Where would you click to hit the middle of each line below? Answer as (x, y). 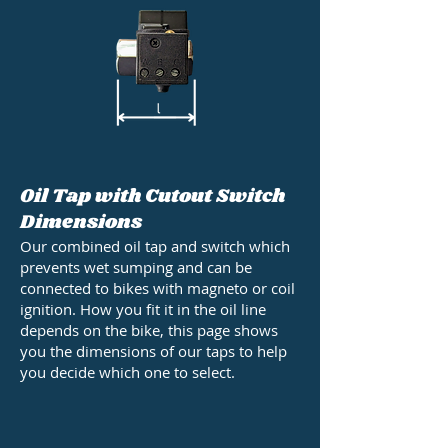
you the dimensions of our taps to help (153, 351)
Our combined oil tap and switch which (155, 246)
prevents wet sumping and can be (136, 267)
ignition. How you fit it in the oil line (143, 309)
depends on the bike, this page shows (149, 330)
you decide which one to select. (129, 372)
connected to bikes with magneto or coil (157, 288)
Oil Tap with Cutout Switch (152, 197)
